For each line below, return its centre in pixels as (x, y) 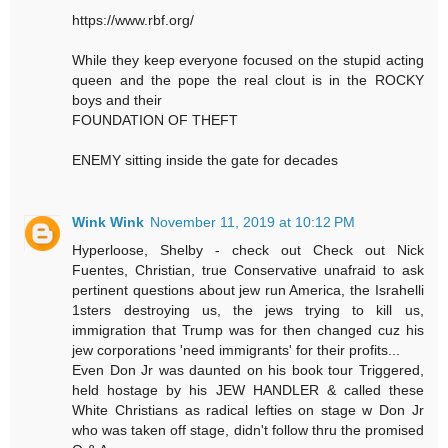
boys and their (117, 100)
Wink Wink (108, 222)
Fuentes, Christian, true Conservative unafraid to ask (248, 270)
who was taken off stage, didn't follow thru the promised (248, 430)
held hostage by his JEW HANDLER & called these (248, 390)
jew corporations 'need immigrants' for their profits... (236, 350)
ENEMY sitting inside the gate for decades (205, 160)
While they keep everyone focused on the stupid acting (248, 60)
